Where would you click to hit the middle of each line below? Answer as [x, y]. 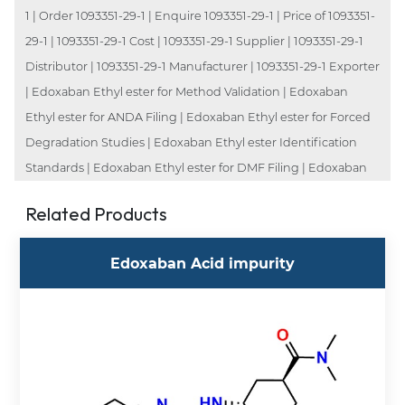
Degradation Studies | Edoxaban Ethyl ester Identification [191, 142]
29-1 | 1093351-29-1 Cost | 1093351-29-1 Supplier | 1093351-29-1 [194, 41]
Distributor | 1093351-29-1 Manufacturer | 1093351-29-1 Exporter [202, 66]
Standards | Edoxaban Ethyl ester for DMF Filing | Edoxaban [196, 167]
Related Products [96, 213]
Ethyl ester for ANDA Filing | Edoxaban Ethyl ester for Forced [198, 117]
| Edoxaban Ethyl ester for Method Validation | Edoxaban [187, 91]
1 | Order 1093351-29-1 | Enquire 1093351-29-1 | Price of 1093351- [200, 15]
